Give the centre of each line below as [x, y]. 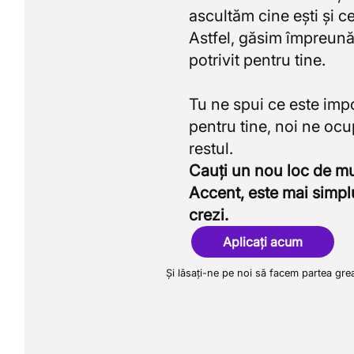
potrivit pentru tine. [257, 60]
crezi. [208, 215]
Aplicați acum [263, 242]
